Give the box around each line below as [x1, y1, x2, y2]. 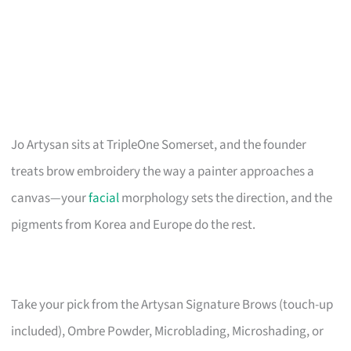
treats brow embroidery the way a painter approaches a [11, 161, 315, 181]
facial [89, 188, 120, 208]
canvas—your [11, 188, 89, 208]
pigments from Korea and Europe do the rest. [11, 215, 256, 234]
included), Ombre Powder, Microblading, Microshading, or [11, 321, 324, 341]
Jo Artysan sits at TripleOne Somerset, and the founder [11, 135, 307, 154]
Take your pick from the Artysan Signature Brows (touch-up [11, 295, 334, 314]
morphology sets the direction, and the [119, 188, 333, 208]
